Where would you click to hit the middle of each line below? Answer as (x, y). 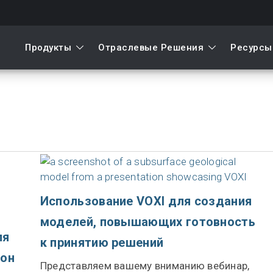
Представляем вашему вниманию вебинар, (145, 266)
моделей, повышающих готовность (148, 222)
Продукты (48, 48)
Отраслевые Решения (151, 48)
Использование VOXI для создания (146, 201)
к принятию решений (102, 243)
